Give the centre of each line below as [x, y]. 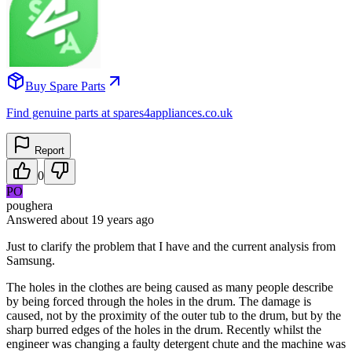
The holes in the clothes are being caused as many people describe [170, 287]
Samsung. [31, 260]
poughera [29, 205]
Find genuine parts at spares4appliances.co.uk [119, 112]
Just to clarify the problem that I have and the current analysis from [171, 246]
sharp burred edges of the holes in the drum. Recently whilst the [164, 329]
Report [48, 150]
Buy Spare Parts [65, 86]
